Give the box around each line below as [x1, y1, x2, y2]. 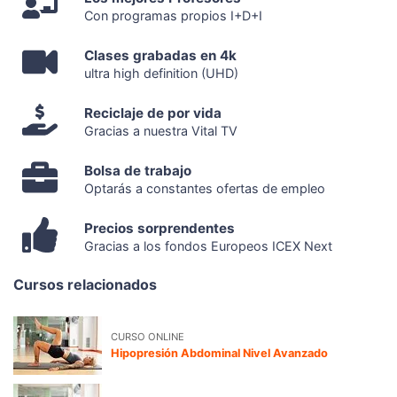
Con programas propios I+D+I [84, 7, 262, 23]
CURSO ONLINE [111, 330, 184, 343]
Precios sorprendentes [84, 219, 235, 237]
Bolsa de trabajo [84, 161, 191, 179]
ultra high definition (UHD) [84, 65, 238, 81]
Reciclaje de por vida [84, 104, 222, 121]
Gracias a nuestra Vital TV [84, 122, 237, 138]
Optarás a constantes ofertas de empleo [84, 180, 325, 196]
